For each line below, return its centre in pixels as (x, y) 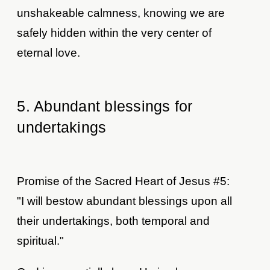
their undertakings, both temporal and (114, 221)
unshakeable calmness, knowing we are (121, 13)
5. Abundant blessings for (105, 106)
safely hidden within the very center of (115, 33)
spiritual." (41, 240)
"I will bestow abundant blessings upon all (125, 201)
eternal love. (49, 52)
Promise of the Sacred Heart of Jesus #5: (124, 181)
